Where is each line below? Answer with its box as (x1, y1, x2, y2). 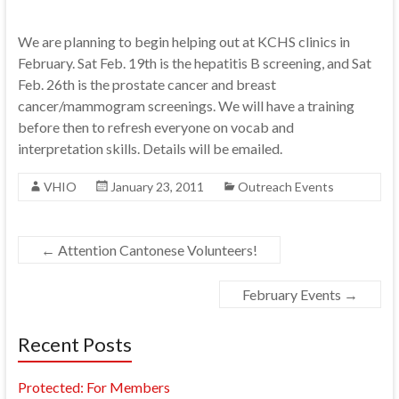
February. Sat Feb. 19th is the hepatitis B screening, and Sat (17, 54, 371, 71)
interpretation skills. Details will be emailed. (17, 140, 282, 157)
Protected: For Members (17, 379, 170, 395)
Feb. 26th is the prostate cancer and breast (17, 76, 276, 93)
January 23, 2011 (110, 179, 204, 194)
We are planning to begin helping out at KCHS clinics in (17, 33, 350, 50)
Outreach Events (237, 179, 334, 194)
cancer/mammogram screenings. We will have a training (17, 97, 354, 114)
